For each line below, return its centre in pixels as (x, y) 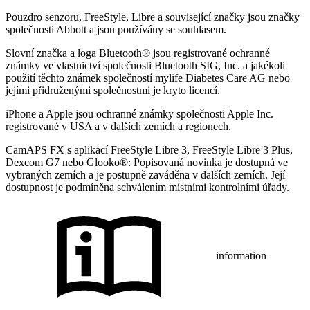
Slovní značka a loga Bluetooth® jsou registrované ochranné (138, 53)
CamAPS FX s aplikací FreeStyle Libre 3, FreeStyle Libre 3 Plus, (149, 150)
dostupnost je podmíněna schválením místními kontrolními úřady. (147, 187)
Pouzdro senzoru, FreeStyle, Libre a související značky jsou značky (153, 17)
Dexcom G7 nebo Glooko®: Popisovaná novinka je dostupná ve (147, 162)
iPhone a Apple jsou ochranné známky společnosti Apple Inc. (139, 114)
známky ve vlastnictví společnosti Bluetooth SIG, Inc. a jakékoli (145, 65)
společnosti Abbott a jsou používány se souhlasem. (116, 29)
